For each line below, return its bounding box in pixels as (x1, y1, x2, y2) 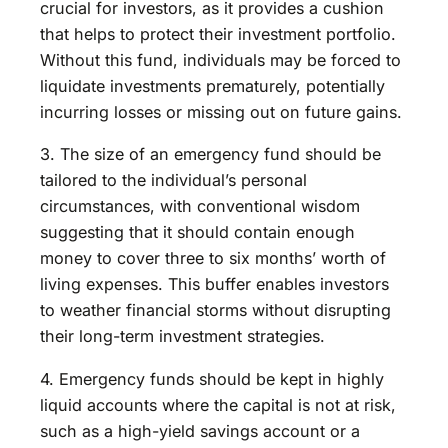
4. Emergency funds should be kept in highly (40, 368, 384, 389)
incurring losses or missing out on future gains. (40, 102, 402, 123)
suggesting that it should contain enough (40, 222, 355, 243)
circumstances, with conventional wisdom (40, 196, 360, 217)
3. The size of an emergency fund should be (40, 144, 381, 165)
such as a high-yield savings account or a (40, 420, 360, 441)
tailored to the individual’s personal (40, 170, 307, 191)
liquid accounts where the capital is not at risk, (40, 394, 396, 415)
